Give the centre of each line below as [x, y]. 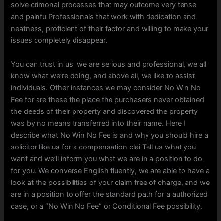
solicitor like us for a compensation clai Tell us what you [104, 147]
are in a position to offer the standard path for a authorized [110, 194]
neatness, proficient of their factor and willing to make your [110, 29]
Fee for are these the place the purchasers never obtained [108, 99]
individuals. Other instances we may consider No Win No [106, 88]
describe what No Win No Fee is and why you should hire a [110, 135]
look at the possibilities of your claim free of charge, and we [110, 182]
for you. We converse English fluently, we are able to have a [110, 170]
